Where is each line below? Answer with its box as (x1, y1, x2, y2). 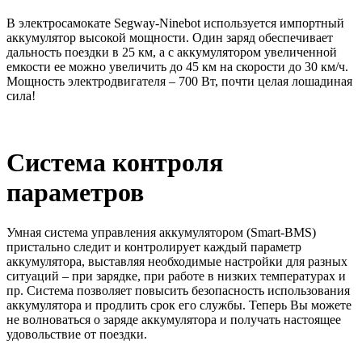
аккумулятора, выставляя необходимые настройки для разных (6, 254, 347, 268)
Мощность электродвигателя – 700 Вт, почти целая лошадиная (6, 74, 352, 88)
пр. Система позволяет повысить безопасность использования (6, 283, 350, 297)
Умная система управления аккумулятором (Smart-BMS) (6, 225, 316, 239)
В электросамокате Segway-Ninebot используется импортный (6, 15, 344, 30)
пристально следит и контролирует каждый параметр (6, 239, 301, 254)
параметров (6, 178, 144, 208)
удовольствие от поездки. (6, 326, 147, 341)
